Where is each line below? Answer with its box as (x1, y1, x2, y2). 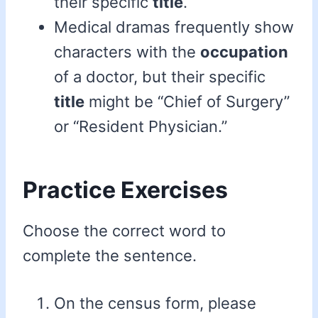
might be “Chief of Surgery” (84, 92, 290, 111)
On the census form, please (54, 294, 256, 313)
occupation (200, 43, 288, 62)
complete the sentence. (23, 246, 197, 265)
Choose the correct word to (23, 221, 226, 241)
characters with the (54, 43, 200, 62)
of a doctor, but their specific (54, 67, 265, 87)
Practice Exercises (23, 176, 228, 204)
